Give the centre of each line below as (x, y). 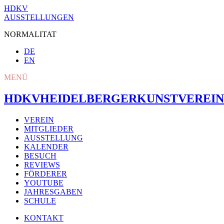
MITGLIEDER (49, 128)
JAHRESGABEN (53, 191)
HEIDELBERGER (88, 98)
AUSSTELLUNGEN (39, 17)
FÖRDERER (45, 173)
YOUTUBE (44, 182)
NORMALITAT (30, 34)
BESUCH (40, 155)
